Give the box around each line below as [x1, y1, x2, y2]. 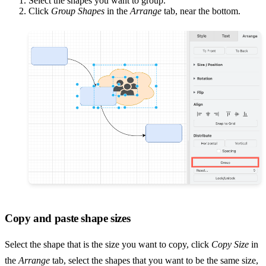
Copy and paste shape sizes [5, 211, 131, 224]
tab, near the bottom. [161, 5, 240, 16]
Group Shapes [51, 5, 104, 16]
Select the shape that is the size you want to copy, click [5, 239, 211, 249]
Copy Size [211, 239, 249, 249]
